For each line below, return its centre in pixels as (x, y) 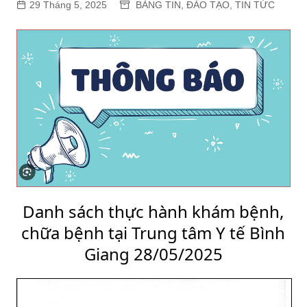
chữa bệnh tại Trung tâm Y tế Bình (153, 233)
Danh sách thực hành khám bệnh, (153, 212)
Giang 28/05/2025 (153, 254)
